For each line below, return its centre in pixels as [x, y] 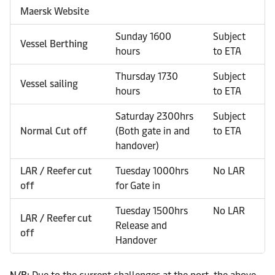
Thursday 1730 [147, 76]
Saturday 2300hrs [154, 116]
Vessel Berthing [54, 44]
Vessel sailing [49, 84]
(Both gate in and [153, 131]
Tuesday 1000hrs [152, 171]
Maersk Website [55, 11]
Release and [141, 226]
